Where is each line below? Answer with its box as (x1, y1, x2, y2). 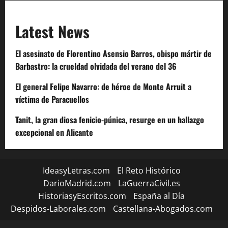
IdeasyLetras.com (42, 164, 110, 176)
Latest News (15, 19, 90, 43)
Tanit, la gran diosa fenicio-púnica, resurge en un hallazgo (15, 113, 204, 126)
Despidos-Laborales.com (10, 203, 106, 214)
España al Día (133, 190, 185, 202)
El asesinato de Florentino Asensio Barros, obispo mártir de (15, 47, 212, 60)
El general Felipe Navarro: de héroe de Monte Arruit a (15, 80, 191, 93)
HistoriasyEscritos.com (38, 190, 126, 202)
